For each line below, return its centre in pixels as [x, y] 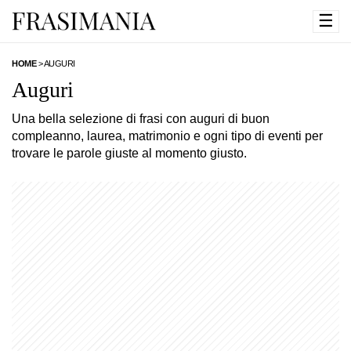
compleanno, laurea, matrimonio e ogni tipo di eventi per [167, 136]
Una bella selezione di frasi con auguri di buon [141, 119]
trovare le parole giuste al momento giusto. [129, 153]
